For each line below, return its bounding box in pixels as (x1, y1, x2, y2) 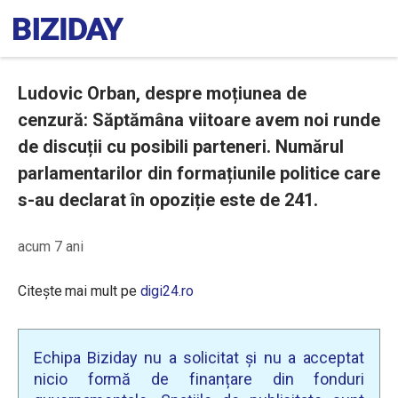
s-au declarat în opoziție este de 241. (18, 189, 318, 211)
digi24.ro (139, 283, 194, 299)
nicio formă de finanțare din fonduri (34, 370, 364, 388)
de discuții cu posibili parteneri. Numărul (18, 136, 344, 157)
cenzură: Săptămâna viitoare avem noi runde (18, 109, 380, 131)
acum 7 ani (18, 238, 84, 255)
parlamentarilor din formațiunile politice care (18, 163, 380, 184)
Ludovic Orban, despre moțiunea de (18, 83, 306, 104)
